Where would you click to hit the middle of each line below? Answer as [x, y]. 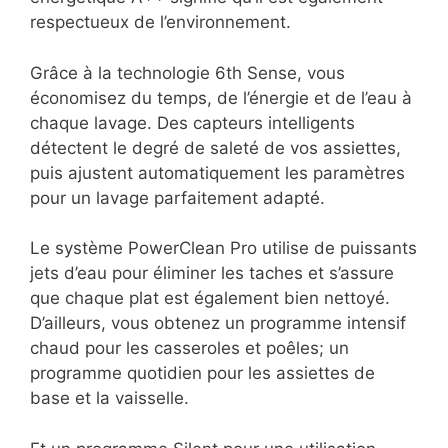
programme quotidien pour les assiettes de [202, 373]
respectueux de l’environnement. [163, 22]
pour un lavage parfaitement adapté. [180, 197]
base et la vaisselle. [109, 398]
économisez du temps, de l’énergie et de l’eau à [221, 97]
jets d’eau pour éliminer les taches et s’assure [212, 273]
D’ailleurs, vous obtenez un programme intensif [218, 323]
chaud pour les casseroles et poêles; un [189, 348]
